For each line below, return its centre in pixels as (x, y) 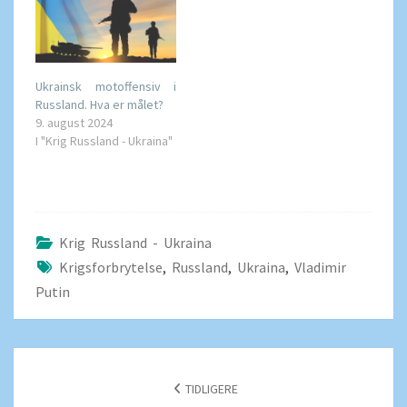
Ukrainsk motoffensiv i (106, 87)
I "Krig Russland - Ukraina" (104, 141)
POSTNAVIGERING (102, 359)
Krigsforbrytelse (111, 268)
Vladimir (320, 268)
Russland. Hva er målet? (99, 105)
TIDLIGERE (211, 389)
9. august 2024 (74, 123)
